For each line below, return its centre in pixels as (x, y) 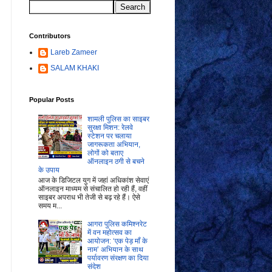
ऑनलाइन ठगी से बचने (116, 162)
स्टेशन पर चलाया (110, 136)
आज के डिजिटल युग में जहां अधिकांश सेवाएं (93, 180)
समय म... (50, 206)
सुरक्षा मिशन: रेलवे (110, 128)
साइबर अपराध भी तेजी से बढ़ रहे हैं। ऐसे (89, 197)
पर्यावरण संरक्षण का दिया (118, 258)
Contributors (49, 36)
